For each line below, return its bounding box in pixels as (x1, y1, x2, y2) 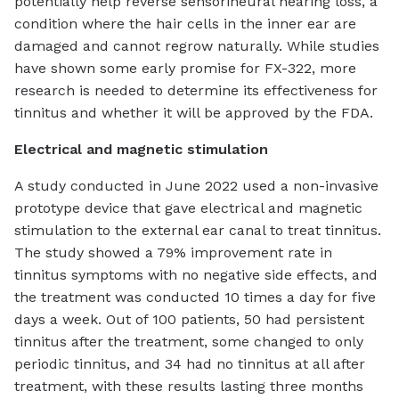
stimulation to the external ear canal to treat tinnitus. (14, 221, 381, 239)
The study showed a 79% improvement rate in (14, 243, 332, 261)
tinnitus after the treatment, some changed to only (14, 332, 363, 350)
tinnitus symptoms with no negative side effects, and (14, 265, 378, 283)
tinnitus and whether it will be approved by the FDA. (14, 103, 373, 121)
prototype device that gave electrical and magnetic (14, 199, 362, 216)
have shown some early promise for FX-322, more (14, 59, 356, 77)
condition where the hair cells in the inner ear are (14, 14, 356, 32)
